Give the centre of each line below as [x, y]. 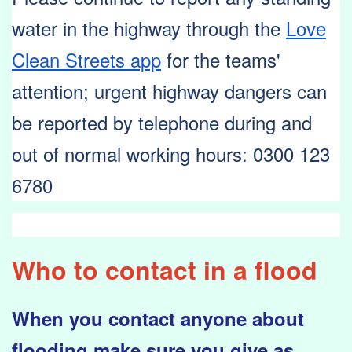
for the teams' [221, 60]
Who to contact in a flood [165, 270]
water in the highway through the [149, 28]
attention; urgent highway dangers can [169, 91]
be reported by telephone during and [162, 123]
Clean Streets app [86, 60]
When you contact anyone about [158, 319]
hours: [224, 154]
